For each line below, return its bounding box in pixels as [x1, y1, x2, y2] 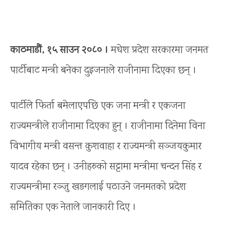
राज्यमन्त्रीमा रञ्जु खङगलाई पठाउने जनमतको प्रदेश [10, 179, 186, 195]
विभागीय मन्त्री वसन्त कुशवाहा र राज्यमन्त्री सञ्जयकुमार [10, 139, 202, 154]
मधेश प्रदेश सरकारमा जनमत [108, 43, 208, 58]
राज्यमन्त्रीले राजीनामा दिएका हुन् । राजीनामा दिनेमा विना [10, 119, 205, 134]
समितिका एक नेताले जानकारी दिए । [10, 200, 136, 215]
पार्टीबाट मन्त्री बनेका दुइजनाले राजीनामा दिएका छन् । [10, 63, 197, 78]
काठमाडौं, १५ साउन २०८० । [10, 43, 108, 58]
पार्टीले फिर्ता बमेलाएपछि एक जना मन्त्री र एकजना [10, 98, 185, 113]
